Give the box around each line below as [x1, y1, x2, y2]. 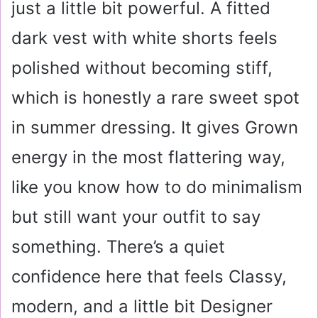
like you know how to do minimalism [11, 177, 302, 198]
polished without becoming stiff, [11, 57, 273, 79]
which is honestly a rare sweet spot [11, 87, 300, 109]
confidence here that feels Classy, [11, 266, 287, 287]
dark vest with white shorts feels [11, 28, 278, 49]
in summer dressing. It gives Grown [11, 117, 298, 138]
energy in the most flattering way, [11, 147, 285, 168]
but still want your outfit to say [11, 207, 261, 228]
